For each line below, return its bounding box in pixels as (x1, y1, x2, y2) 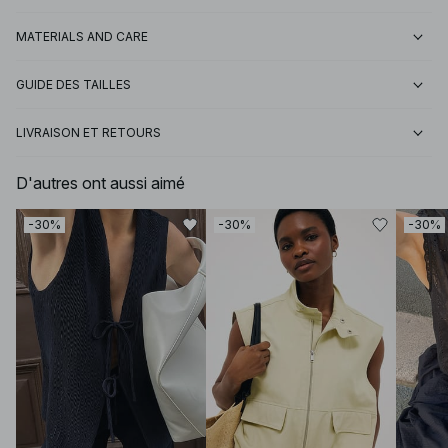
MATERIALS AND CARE (16, 29, 148, 45)
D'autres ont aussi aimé (16, 173, 185, 194)
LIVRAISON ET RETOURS (16, 125, 161, 141)
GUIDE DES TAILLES (16, 77, 131, 93)
